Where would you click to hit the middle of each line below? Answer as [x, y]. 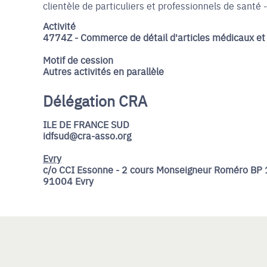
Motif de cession [78, 60]
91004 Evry [68, 181]
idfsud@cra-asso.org [87, 135]
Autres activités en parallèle [103, 71]
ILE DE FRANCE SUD [86, 124]
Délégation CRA [95, 100]
